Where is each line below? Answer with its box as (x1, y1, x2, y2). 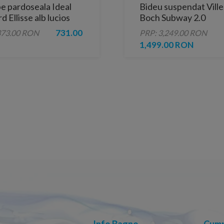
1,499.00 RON (139, 39, 193, 50)
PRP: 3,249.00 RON (139, 28, 207, 38)
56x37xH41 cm (139, 23, 198, 34)
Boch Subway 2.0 (139, 12, 205, 23)
